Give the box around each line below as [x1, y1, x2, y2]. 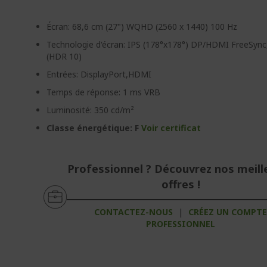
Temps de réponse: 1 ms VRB [46, 86, 161, 98]
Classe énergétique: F [46, 122, 142, 133]
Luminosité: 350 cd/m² [46, 104, 135, 116]
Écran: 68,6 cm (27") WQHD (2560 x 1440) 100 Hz [46, 21, 238, 32]
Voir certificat [141, 122, 201, 133]
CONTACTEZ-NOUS [94, 206, 173, 218]
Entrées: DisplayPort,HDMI [46, 69, 152, 80]
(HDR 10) [46, 51, 82, 62]
